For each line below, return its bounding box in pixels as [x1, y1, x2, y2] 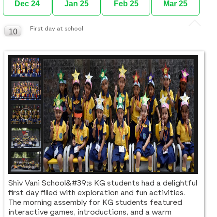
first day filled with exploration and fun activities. [8, 189, 186, 198]
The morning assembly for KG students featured [8, 199, 183, 207]
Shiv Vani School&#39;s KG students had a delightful [8, 180, 198, 188]
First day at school [30, 26, 84, 32]
